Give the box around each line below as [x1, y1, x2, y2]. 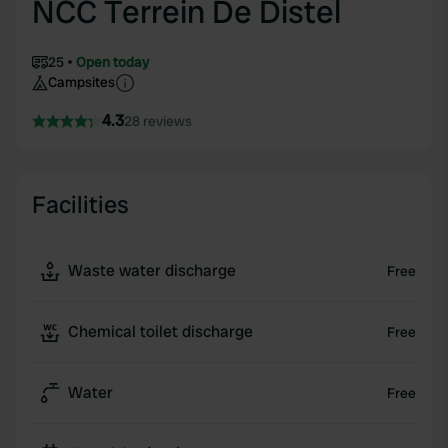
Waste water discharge [68, 260, 236, 281]
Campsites [48, 73, 115, 91]
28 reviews [124, 112, 192, 130]
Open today [76, 53, 149, 71]
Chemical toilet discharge [68, 321, 253, 342]
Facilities [32, 189, 129, 220]
